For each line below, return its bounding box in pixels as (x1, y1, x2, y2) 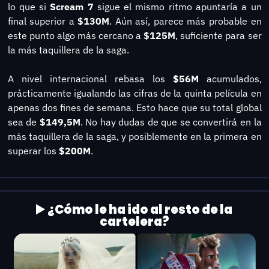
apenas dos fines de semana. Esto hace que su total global (7, 101, 262, 113)
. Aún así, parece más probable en (109, 14, 262, 27)
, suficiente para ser (175, 29, 262, 41)
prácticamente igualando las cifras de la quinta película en (7, 86, 262, 99)
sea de (7, 115, 40, 128)
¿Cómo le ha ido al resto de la (47, 201, 232, 218)
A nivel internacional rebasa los (7, 72, 173, 85)
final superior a (7, 14, 78, 27)
